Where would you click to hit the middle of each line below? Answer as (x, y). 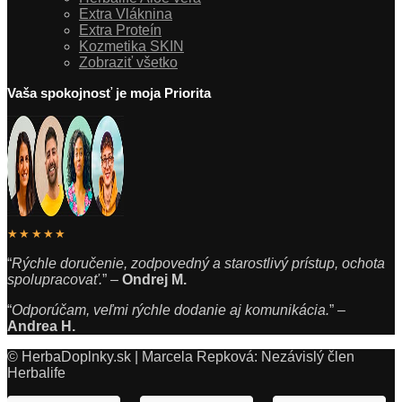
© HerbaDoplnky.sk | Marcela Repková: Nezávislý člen (181, 357)
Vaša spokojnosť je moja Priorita (109, 93)
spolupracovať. (55, 280)
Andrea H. (41, 327)
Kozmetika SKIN (131, 47)
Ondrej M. (154, 280)
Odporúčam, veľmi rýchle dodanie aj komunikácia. (170, 310)
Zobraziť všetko (128, 63)
